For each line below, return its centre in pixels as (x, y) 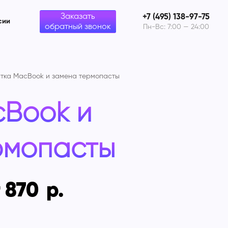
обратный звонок (78, 27)
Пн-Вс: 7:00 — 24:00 (176, 27)
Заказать (78, 17)
